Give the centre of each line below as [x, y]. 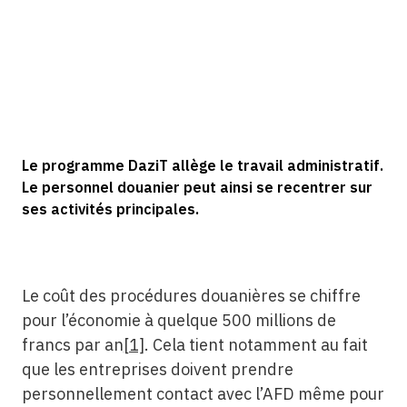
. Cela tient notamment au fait [256, 345]
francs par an [72, 345]
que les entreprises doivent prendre [157, 369]
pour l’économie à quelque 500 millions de [179, 320]
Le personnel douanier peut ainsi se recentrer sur [197, 187]
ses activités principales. [110, 209]
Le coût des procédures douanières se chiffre [191, 296]
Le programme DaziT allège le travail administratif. [202, 165]
